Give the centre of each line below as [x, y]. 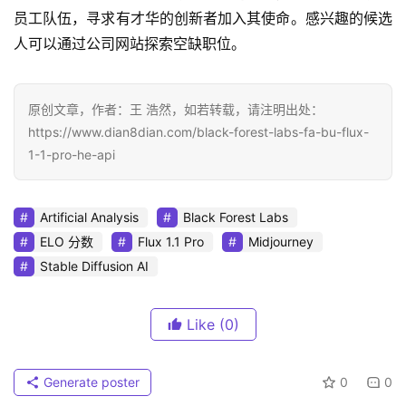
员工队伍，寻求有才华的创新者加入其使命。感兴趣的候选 [203, 18]
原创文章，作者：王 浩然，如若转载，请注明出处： [176, 109]
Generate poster [90, 382]
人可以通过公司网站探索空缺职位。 [130, 43]
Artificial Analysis [89, 217]
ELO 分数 [67, 241]
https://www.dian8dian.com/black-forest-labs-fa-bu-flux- [198, 131]
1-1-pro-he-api [72, 154]
